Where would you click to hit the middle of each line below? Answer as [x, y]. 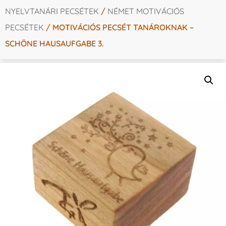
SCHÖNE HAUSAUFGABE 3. [54, 43]
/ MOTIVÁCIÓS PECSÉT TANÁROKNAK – [119, 27]
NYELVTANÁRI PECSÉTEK [52, 11]
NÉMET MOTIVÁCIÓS [146, 11]
